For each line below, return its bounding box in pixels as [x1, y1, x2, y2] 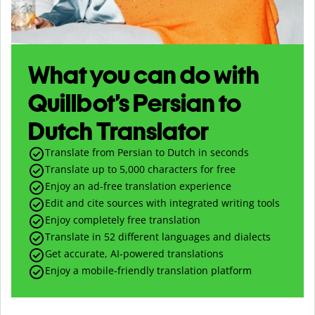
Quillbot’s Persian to [28, 87, 241, 118]
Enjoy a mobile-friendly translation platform [45, 263, 252, 277]
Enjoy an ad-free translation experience [45, 179, 231, 193]
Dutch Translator [28, 115, 209, 146]
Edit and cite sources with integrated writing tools [45, 195, 280, 210]
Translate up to [45, 162, 120, 176]
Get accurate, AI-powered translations [45, 246, 224, 260]
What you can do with [28, 59, 259, 90]
